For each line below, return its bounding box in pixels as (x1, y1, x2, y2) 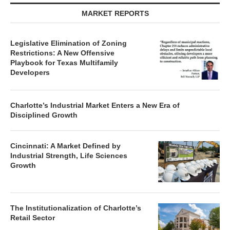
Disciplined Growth (10, 111, 78, 119)
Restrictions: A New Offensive (10, 49, 114, 57)
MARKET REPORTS (81, 9, 149, 17)
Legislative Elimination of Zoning (10, 39, 127, 47)
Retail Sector (10, 214, 55, 222)
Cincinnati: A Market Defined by (10, 142, 121, 150)
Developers (10, 68, 50, 76)
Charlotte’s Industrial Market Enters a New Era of (10, 101, 180, 109)
